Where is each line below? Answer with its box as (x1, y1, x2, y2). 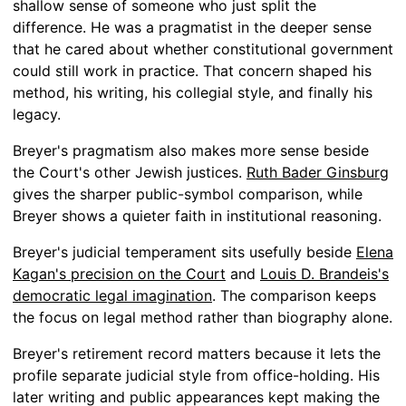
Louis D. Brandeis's (260, 264, 389, 283)
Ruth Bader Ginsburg (246, 162, 389, 181)
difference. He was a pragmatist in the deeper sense (13, 17, 372, 36)
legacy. (13, 104, 61, 123)
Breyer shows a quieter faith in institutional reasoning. (13, 206, 382, 225)
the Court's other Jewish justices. (13, 162, 246, 181)
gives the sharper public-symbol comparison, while (13, 184, 362, 203)
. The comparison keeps (212, 285, 376, 304)
